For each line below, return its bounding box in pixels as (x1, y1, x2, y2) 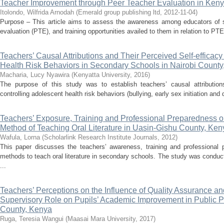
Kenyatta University (73, 71, 130, 78)
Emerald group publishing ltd (78, 8, 160, 16)
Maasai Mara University (67, 215, 135, 222)
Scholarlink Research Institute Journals (44, 133, 157, 141)
